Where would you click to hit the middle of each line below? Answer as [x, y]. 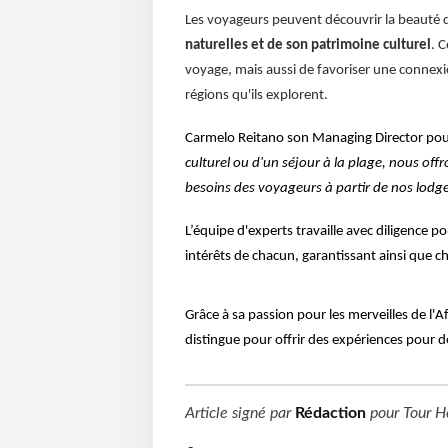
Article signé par [239, 413]
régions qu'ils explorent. [256, 95]
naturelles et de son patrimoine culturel [307, 45]
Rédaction [330, 413]
